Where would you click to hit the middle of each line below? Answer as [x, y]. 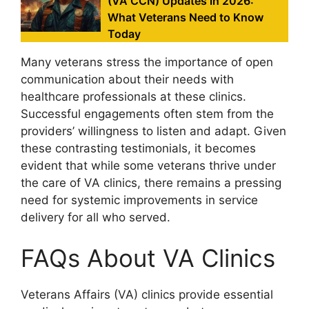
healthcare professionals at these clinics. [133, 96]
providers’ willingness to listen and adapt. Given [153, 131]
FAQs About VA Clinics [148, 258]
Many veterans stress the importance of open [147, 62]
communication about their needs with [127, 79]
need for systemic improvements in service [139, 200]
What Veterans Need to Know [186, 17]
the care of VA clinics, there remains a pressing [151, 182]
